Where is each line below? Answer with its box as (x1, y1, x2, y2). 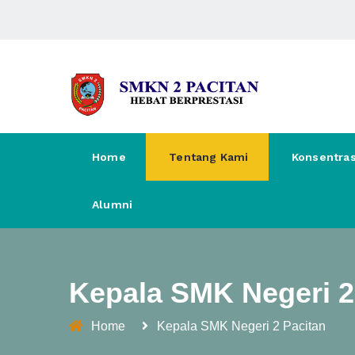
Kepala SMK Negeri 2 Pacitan (157, 319, 326, 333)
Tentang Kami (169, 151, 249, 163)
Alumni (92, 198, 133, 211)
